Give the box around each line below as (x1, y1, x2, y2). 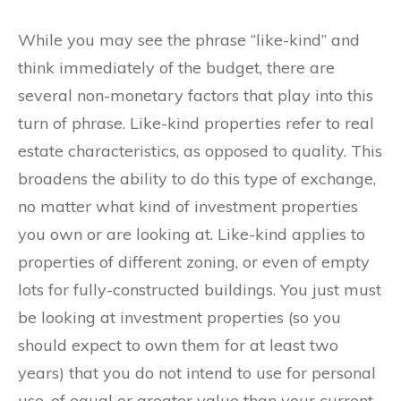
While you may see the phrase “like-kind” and (18, 30, 360, 51)
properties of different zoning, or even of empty (18, 252, 370, 273)
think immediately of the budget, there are (18, 57, 335, 79)
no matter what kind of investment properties (18, 196, 358, 218)
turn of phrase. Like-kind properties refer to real (18, 113, 374, 134)
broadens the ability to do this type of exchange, (18, 168, 376, 190)
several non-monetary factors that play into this (18, 85, 373, 107)
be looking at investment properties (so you (18, 307, 341, 328)
